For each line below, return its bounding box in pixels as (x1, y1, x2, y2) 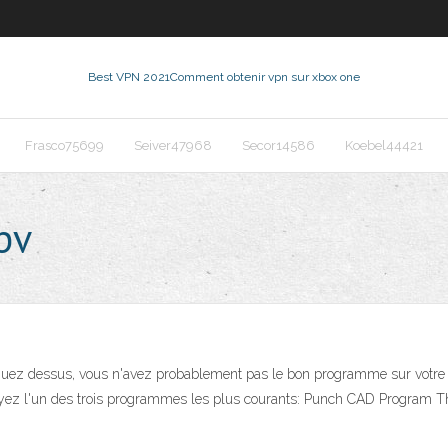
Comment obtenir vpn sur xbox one (170, 70, 360, 84)
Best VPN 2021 (88, 70, 170, 84)
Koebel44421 (345, 138, 423, 153)
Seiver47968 (134, 138, 212, 153)
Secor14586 (242, 138, 315, 153)
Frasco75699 (25, 138, 104, 153)
